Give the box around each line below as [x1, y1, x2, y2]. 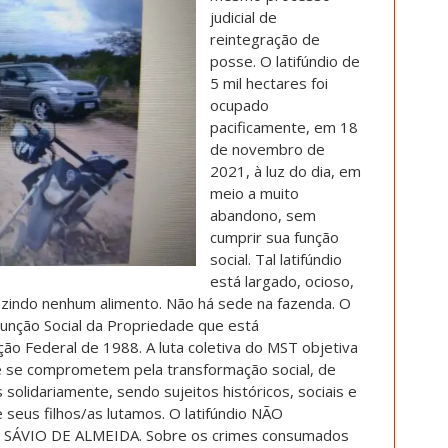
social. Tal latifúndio [210, 249, 342, 269]
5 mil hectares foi [210, 73, 328, 93]
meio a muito [210, 183, 299, 203]
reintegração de [210, 29, 320, 49]
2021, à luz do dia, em [210, 161, 361, 181]
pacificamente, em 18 [210, 117, 358, 137]
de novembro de [210, 139, 325, 159]
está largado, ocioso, [210, 271, 354, 291]
